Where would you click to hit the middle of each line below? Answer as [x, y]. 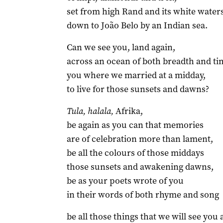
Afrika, [128, 111]
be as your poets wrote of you [125, 181]
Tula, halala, [90, 111]
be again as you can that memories [135, 125]
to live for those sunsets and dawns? [138, 89]
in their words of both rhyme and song [143, 195]
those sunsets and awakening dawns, [140, 167]
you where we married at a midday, [136, 75]
